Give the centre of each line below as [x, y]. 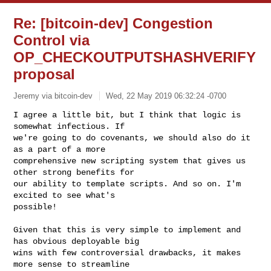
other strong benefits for [74, 172]
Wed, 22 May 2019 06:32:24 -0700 [166, 96]
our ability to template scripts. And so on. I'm [127, 184]
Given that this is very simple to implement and [127, 230]
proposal [44, 74]
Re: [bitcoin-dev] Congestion [113, 23]
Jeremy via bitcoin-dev [53, 96]
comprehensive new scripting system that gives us [130, 161]
